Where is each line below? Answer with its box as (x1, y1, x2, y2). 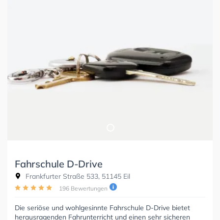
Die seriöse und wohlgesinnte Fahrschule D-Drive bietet (15, 203, 190, 212)
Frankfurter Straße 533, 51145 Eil (24, 171, 130, 181)
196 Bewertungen (59, 184, 108, 192)
